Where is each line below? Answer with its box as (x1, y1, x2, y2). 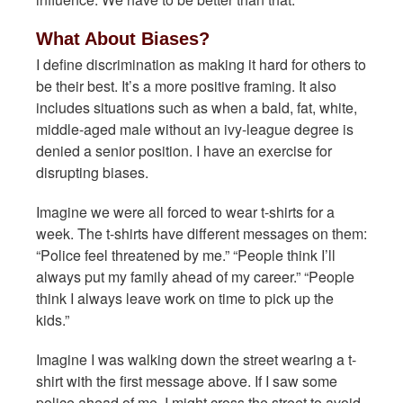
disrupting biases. (36, 162, 148, 183)
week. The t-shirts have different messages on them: (36, 223, 367, 244)
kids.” (36, 309, 69, 330)
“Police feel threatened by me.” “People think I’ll (36, 245, 336, 265)
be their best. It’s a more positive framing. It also (36, 76, 336, 96)
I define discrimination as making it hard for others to (36, 54, 366, 75)
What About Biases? (36, 29, 210, 49)
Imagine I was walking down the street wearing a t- (36, 349, 356, 370)
